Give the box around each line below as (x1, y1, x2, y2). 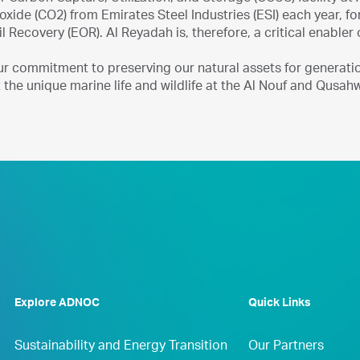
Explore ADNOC (14, 298, 100, 309)
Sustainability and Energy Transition (14, 341, 227, 354)
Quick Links (247, 298, 311, 309)
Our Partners (247, 341, 324, 354)
